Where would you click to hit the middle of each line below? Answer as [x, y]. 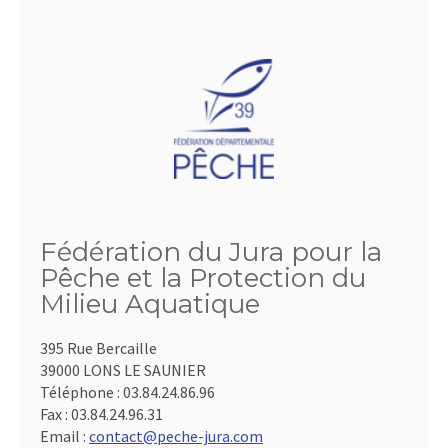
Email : [64, 436]
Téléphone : [81, 392]
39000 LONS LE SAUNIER [123, 370]
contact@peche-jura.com [176, 436]
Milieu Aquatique [150, 304]
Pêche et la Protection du [203, 278]
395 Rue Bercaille [98, 348]
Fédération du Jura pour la [211, 252]
